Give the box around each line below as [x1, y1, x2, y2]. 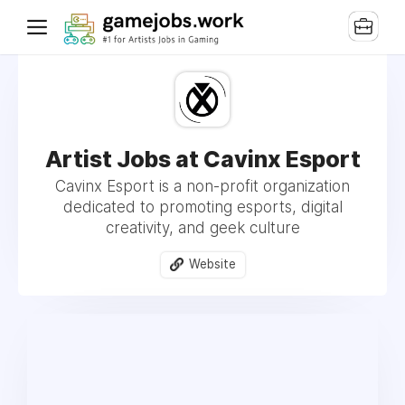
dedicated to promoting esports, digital [62, 198, 343, 216]
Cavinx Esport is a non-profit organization [55, 177, 350, 195]
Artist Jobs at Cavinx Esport [44, 146, 361, 173]
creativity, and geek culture [105, 219, 300, 237]
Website [188, 257, 236, 271]
